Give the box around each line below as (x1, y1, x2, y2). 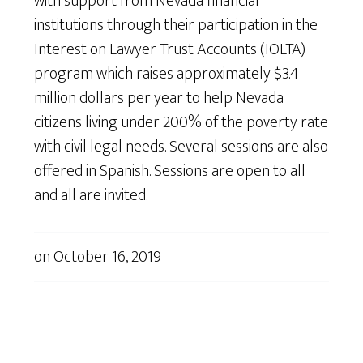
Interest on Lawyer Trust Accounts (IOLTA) (34, 36, 306, 64)
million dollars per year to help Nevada (34, 84, 284, 113)
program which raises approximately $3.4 (34, 60, 300, 88)
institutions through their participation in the (34, 11, 318, 40)
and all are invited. (34, 181, 148, 210)
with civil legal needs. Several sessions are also (34, 133, 329, 161)
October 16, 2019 (53, 243, 162, 271)
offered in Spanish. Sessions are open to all (34, 157, 306, 186)
